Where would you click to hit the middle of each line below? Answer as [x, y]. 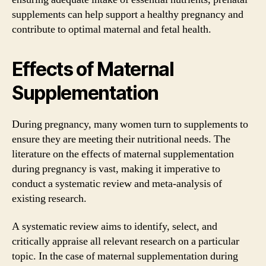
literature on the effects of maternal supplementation [123, 154]
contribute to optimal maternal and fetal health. [112, 29]
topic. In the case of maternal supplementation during [125, 256]
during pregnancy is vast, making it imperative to [116, 169]
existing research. [49, 198]
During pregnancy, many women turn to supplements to [130, 124]
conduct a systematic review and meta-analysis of [117, 183]
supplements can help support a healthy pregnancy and [128, 14]
